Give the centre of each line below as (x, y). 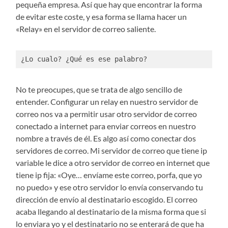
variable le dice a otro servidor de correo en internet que (113, 162)
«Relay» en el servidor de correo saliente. (86, 29)
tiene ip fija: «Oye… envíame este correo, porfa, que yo (109, 175)
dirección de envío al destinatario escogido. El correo (107, 199)
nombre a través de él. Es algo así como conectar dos (106, 138)
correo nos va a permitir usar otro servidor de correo (107, 113)
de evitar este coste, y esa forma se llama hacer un (102, 17)
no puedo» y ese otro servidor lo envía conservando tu (110, 187)
